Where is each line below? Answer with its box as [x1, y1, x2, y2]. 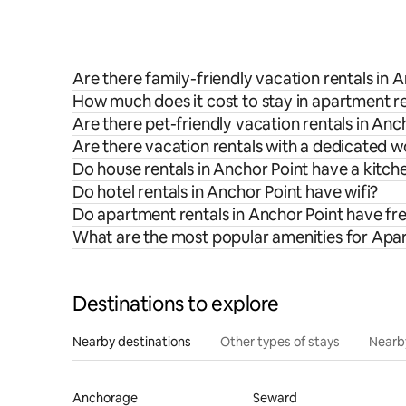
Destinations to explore [72, 290, 279, 317]
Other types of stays [220, 333, 340, 350]
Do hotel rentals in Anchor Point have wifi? [72, 180, 379, 202]
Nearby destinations [72, 333, 191, 350]
